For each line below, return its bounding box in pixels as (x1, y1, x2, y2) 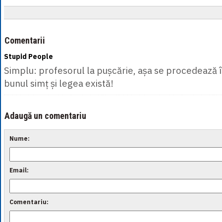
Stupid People (4, 52, 53, 61)
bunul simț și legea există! (4, 77, 113, 89)
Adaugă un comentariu (4, 111, 86, 121)
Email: (9, 166, 29, 174)
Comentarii (4, 35, 45, 46)
